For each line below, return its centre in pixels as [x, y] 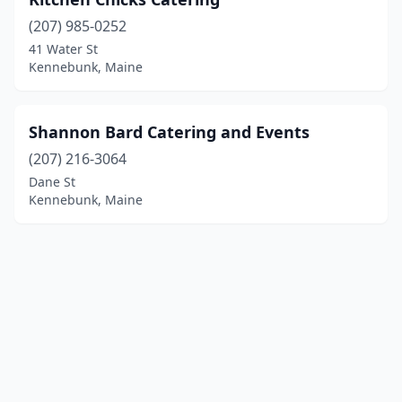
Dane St [52, 182]
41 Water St [63, 49]
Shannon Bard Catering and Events [169, 132]
